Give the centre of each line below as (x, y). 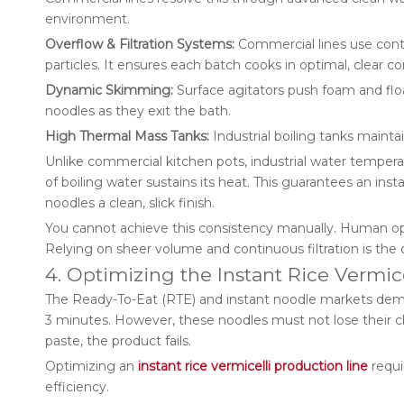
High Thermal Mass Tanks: (127, 136)
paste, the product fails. (118, 341)
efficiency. (77, 387)
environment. (87, 19)
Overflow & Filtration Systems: (140, 44)
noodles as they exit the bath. (138, 111)
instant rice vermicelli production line (253, 366)
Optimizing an (92, 366)
